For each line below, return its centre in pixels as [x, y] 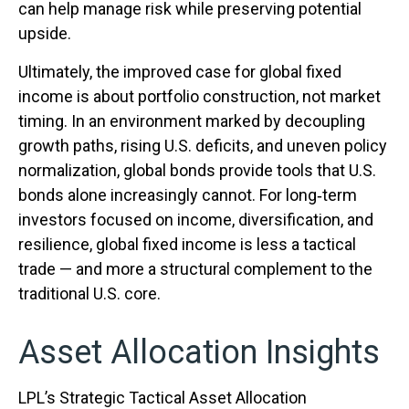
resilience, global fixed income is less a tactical [187, 245]
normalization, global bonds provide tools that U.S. [197, 171]
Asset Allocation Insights [199, 353]
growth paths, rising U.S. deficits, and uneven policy [203, 146]
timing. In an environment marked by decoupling [192, 121]
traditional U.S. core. [89, 294]
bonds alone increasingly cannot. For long [168, 195]
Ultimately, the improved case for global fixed [180, 72]
